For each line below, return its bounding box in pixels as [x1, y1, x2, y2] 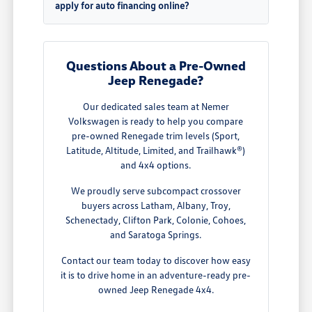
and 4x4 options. [120, 159, 192, 171]
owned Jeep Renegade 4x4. [97, 283, 214, 296]
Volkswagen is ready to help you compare [68, 115, 244, 127]
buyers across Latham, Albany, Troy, [81, 199, 231, 212]
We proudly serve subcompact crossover [70, 185, 241, 197]
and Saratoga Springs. [110, 228, 202, 241]
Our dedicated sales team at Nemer [82, 100, 229, 113]
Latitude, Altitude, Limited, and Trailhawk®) [66, 144, 246, 157]
